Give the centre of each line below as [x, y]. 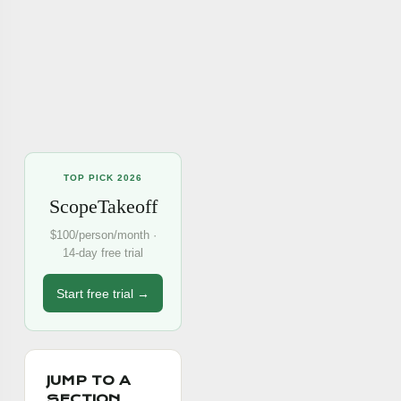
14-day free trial [103, 252]
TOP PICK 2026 [103, 177]
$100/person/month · [103, 235]
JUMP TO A [89, 381]
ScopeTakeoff [103, 207]
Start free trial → [103, 293]
